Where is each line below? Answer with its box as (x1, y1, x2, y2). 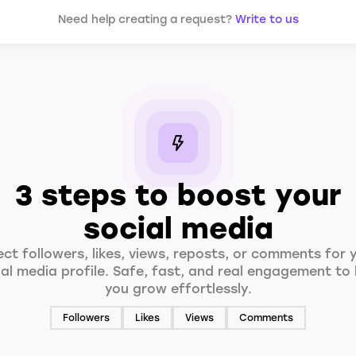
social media (83, 211, 273, 246)
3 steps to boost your (14, 178, 342, 212)
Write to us (234, 13, 299, 26)
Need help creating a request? (57, 13, 232, 26)
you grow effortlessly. (104, 281, 252, 296)
